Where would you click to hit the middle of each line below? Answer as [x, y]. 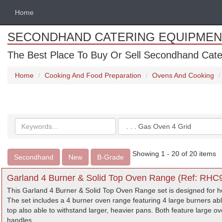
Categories [136, 122]
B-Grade [111, 157]
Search [26, 122]
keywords [31, 132]
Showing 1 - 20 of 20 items [174, 154]
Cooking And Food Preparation [93, 75]
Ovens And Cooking [183, 75]
